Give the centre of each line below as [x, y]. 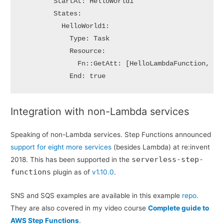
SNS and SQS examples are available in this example [96, 196]
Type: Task [65, 39]
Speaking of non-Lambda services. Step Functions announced [111, 135]
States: [51, 14]
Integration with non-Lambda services [100, 112]
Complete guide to [179, 208]
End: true [63, 76]
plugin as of [72, 172]
